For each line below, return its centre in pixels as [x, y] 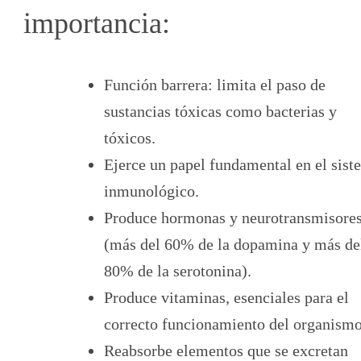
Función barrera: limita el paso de [215, 84]
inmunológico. [151, 191]
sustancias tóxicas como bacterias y [220, 111]
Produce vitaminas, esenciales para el [226, 297]
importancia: [97, 23]
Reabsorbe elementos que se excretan [226, 350]
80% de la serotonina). [178, 270]
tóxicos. [130, 137]
